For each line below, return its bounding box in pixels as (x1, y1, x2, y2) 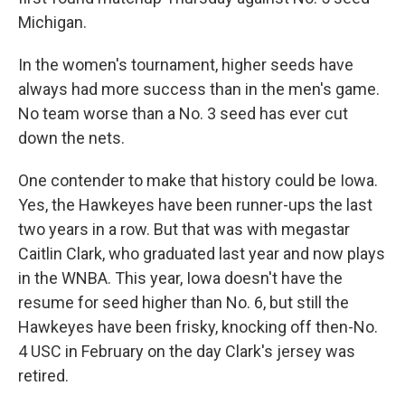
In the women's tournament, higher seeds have (18, 55, 353, 74)
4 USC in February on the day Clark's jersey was (18, 342, 355, 361)
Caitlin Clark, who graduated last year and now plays (18, 244, 385, 263)
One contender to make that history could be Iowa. (18, 171, 378, 190)
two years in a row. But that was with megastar (18, 220, 350, 239)
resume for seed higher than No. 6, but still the (18, 293, 349, 312)
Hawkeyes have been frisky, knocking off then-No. (18, 317, 378, 336)
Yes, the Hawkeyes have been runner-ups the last (18, 195, 372, 214)
